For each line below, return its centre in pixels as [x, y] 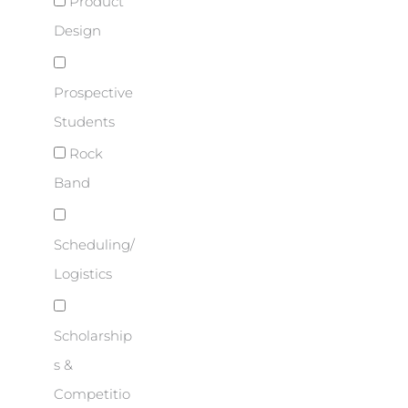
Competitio [92, 394]
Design [77, 31]
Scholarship [93, 336]
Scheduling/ [94, 245]
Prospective [93, 92]
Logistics [83, 275]
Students [84, 122]
